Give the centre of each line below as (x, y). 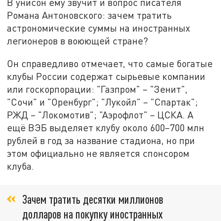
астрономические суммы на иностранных (99, 28)
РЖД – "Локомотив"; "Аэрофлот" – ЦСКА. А (100, 114)
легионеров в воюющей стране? (78, 41)
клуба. (21, 166)
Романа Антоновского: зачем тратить (90, 15)
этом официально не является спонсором (98, 153)
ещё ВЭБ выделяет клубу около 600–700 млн (106, 127)
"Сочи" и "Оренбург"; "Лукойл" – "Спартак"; (103, 102)
